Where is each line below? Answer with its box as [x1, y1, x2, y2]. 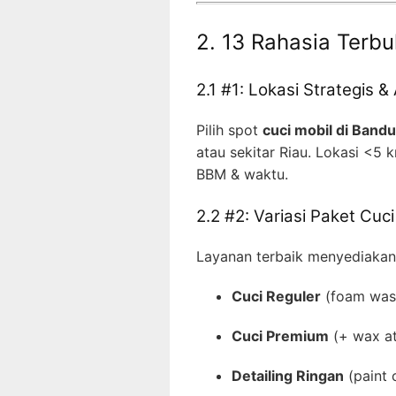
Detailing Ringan [232, 366, 344, 385]
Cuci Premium [232, 326, 329, 345]
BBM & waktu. [196, 164, 288, 183]
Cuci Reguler [232, 286, 321, 305]
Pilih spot [196, 120, 263, 139]
